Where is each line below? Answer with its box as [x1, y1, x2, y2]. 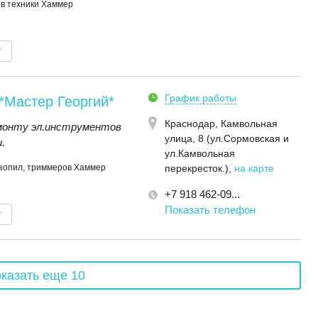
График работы [165, 92, 236, 104]
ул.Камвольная [165, 148, 235, 159]
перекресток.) [165, 163, 229, 174]
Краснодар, [165, 118, 221, 129]
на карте [234, 163, 274, 174]
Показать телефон [165, 204, 256, 216]
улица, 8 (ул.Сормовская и [165, 133, 289, 144]
